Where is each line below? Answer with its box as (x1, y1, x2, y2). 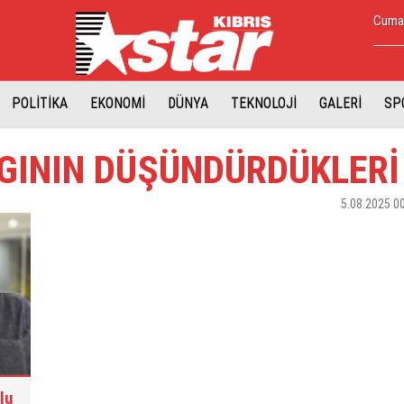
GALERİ (319, 95, 362, 112)
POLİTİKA (12, 95, 68, 112)
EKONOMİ (90, 95, 145, 112)
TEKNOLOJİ (231, 95, 297, 112)
